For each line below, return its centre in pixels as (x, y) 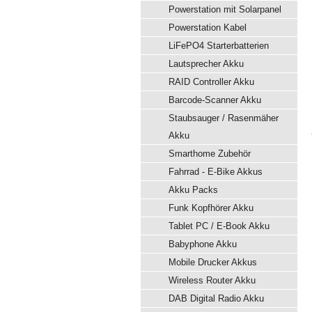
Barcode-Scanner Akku (215, 100)
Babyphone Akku (203, 244)
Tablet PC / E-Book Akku (219, 226)
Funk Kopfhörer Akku (211, 208)
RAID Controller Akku (211, 82)
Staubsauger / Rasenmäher (224, 118)
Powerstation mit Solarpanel (225, 9)
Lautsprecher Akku (206, 64)
